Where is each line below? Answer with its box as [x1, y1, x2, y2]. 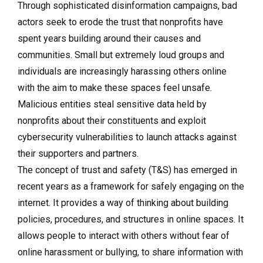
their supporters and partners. [18, 147, 141, 159]
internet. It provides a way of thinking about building [18, 197, 228, 208]
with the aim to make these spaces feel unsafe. [18, 82, 212, 93]
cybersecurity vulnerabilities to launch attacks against [18, 131, 237, 143]
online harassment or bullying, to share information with [18, 246, 243, 258]
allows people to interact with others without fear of [18, 230, 230, 241]
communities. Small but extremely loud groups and [18, 49, 224, 60]
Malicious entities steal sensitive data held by [18, 98, 207, 110]
